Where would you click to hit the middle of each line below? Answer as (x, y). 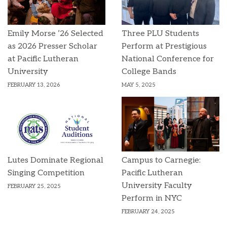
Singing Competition (46, 173)
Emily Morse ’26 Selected (55, 33)
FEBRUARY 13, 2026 (34, 85)
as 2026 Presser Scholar (52, 46)
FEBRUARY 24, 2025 (148, 212)
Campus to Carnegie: (161, 161)
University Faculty (157, 186)
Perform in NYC (152, 199)
